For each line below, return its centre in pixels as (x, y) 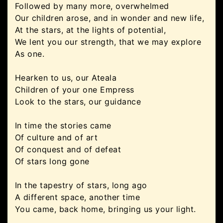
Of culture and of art (56, 137)
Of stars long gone (52, 161)
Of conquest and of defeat (68, 149)
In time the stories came (63, 125)
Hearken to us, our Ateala (66, 78)
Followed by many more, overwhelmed (92, 6)
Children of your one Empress (75, 90)
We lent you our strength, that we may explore (108, 42)
